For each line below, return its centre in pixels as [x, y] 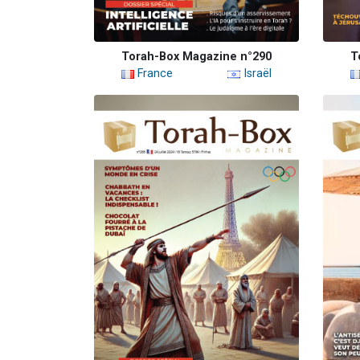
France [153, 74]
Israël [256, 74]
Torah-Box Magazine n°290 [196, 57]
